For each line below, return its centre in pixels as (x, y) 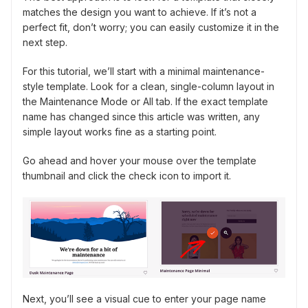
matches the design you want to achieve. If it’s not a (140, 12)
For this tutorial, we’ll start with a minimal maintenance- (144, 71)
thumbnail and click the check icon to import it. (127, 176)
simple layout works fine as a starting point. (120, 132)
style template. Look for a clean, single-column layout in (148, 87)
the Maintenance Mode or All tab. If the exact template (145, 102)
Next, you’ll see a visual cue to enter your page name (144, 299)
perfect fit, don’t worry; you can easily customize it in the (151, 27)
